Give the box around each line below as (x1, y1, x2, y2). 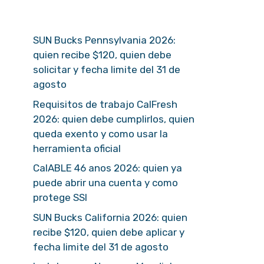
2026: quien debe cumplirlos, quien (33, 113, 194, 125)
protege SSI (33, 192, 87, 203)
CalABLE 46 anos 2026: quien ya (33, 162, 182, 174)
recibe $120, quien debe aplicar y (33, 226, 184, 238)
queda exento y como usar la (33, 127, 168, 140)
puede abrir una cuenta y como (33, 177, 178, 189)
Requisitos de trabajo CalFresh (33, 98, 177, 110)
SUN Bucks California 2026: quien (33, 211, 187, 223)
